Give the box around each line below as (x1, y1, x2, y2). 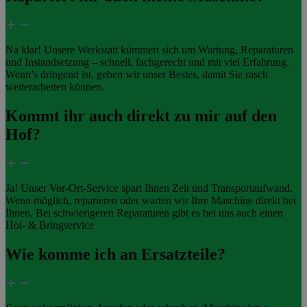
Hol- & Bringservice (5, 219, 94, 231)
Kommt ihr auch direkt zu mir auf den (5, 106, 277, 125)
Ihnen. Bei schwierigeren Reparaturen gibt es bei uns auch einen (5, 206, 283, 219)
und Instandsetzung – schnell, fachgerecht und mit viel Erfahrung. (5, 56, 289, 69)
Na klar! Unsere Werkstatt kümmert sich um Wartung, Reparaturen (5, 44, 293, 56)
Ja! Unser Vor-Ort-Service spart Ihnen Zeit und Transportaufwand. (5, 182, 293, 194)
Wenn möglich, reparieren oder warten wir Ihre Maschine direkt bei (5, 194, 296, 206)
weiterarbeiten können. (5, 81, 104, 93)
